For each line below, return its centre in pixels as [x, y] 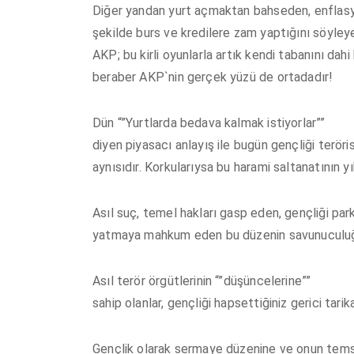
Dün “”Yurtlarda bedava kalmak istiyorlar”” [209, 122]
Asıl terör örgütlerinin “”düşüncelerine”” [202, 281]
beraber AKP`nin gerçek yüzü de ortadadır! [213, 77]
